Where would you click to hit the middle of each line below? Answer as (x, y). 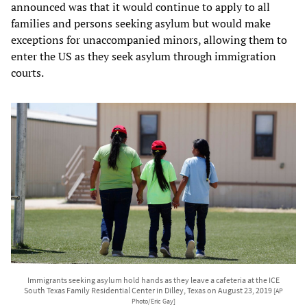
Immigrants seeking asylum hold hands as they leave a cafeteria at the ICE (153, 280)
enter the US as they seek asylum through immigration (144, 56)
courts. (27, 72)
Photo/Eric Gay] (153, 301)
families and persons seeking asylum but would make (141, 23)
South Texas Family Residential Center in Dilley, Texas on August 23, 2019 (149, 290)
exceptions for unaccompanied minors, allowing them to (149, 39)
